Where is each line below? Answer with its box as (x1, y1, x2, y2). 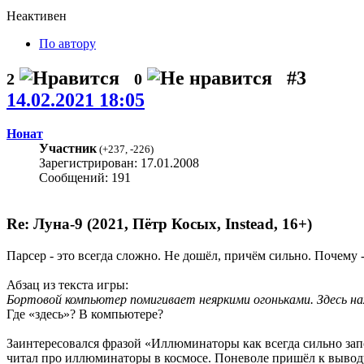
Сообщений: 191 (39, 171, 131, 185)
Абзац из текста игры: (6, 277, 128, 292)
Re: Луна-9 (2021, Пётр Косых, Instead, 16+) (6, 215, 312, 233)
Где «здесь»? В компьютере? (6, 306, 163, 321)
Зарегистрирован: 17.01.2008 (39, 156, 199, 171)
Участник (39, 141, 97, 156)
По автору (39, 36, 96, 50)
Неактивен (6, 8, 67, 23)
